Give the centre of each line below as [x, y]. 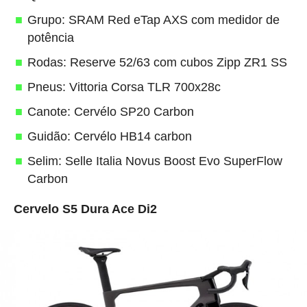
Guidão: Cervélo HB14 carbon [109, 137]
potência [50, 38]
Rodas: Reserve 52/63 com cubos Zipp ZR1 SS [157, 63]
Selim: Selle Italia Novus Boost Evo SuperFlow [155, 161]
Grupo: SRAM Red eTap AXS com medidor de [153, 20]
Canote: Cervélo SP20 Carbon [110, 112]
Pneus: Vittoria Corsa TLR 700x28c [124, 87]
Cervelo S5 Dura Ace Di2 [85, 209]
